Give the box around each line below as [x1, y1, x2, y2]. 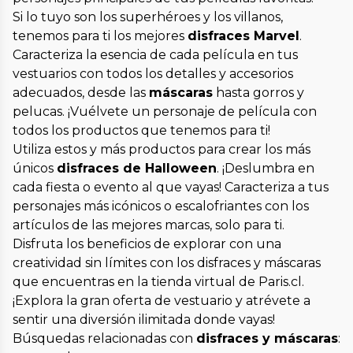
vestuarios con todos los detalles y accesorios [13, 66, 293, 82]
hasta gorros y [213, 85, 304, 101]
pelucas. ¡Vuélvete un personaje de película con [13, 104, 317, 120]
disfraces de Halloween [57, 161, 217, 176]
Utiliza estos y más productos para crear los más [13, 142, 310, 158]
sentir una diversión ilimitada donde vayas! [13, 312, 275, 328]
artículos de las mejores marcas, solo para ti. [13, 217, 284, 233]
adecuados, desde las [13, 85, 149, 101]
